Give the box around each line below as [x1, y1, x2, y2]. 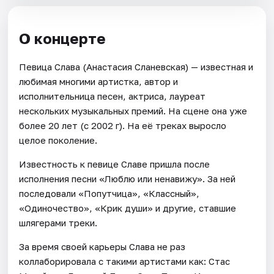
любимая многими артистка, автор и [19, 75, 179, 87]
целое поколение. [19, 134, 98, 146]
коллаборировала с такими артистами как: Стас [19, 255, 231, 267]
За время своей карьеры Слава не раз [19, 240, 186, 252]
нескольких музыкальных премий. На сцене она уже [19, 105, 248, 116]
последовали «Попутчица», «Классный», [19, 187, 200, 199]
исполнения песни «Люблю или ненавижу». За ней [19, 172, 236, 184]
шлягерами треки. [19, 217, 98, 228]
